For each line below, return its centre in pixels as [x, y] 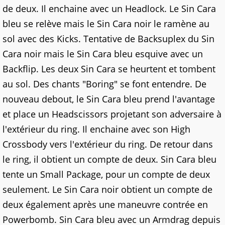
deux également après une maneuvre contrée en [105, 204]
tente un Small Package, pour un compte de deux [106, 174]
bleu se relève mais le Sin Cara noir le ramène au [106, 24]
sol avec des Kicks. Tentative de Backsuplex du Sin [108, 39]
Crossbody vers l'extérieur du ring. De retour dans [108, 144]
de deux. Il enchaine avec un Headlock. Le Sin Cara [109, 9]
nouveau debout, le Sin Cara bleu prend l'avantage [109, 99]
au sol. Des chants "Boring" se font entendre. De [104, 84]
